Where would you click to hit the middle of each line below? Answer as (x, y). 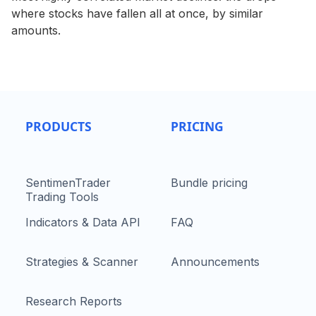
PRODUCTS (59, 126)
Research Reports (74, 301)
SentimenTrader (68, 183)
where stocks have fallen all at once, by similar (137, 13)
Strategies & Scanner (82, 262)
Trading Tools (62, 197)
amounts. (36, 30)
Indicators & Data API (83, 222)
